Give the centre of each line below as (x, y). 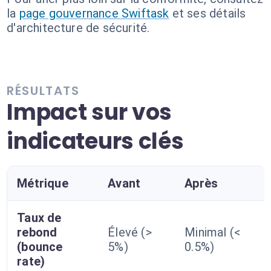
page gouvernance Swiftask (94, 13)
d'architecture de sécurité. (78, 28)
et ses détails (209, 13)
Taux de (39, 218)
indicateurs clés (95, 141)
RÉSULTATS (43, 91)
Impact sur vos (90, 112)
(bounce (40, 247)
